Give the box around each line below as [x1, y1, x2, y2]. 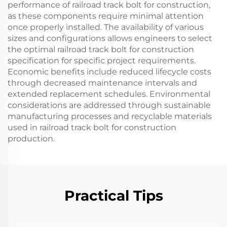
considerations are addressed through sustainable [8, 100, 211, 110]
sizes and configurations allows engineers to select [8, 33, 212, 43]
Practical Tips [64, 187, 163, 204]
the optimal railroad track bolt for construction [8, 45, 194, 54]
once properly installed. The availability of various [8, 22, 204, 32]
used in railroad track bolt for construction [8, 123, 176, 132]
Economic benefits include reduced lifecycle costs [8, 67, 211, 77]
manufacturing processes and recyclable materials [8, 111, 212, 121]
